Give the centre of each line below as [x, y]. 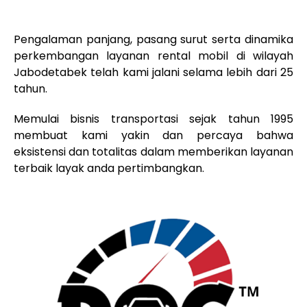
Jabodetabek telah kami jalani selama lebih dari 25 [153, 73]
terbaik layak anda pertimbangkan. [109, 169]
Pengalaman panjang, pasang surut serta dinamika [153, 40]
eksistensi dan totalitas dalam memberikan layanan [153, 152]
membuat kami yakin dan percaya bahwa [153, 136]
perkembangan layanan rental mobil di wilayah [153, 56]
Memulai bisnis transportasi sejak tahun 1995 [153, 119]
